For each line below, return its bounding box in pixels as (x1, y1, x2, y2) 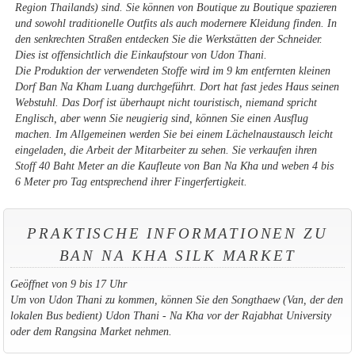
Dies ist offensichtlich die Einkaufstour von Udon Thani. (15, 48, 268, 61)
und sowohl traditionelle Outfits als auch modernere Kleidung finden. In (15, 16, 338, 29)
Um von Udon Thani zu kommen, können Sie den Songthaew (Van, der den (10, 292, 343, 306)
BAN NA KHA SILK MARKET (59, 246, 296, 264)
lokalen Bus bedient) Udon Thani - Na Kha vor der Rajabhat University (10, 308, 331, 322)
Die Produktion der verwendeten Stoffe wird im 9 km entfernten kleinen (15, 63, 331, 77)
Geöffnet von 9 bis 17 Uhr (10, 277, 127, 290)
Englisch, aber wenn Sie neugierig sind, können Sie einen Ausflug (15, 111, 309, 124)
